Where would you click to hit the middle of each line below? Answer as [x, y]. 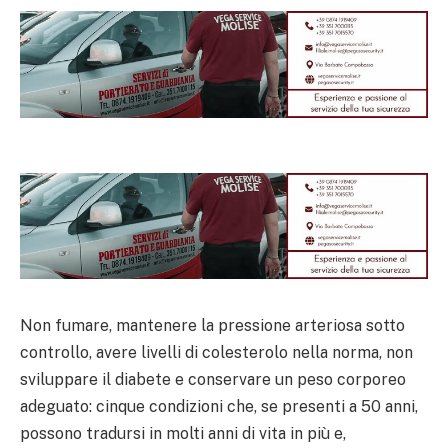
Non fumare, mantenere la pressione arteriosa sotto [212, 325]
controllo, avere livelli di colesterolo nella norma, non [216, 352]
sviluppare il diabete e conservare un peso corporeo [213, 379]
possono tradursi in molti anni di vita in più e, [183, 433]
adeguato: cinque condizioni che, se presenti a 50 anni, [219, 406]
